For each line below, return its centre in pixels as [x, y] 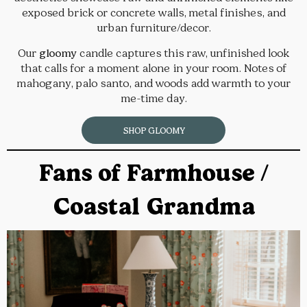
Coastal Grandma [153, 207]
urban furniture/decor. [153, 27]
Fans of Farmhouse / [153, 173]
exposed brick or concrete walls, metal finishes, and [153, 12]
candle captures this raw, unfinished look [183, 53]
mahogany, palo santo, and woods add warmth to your [153, 83]
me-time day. [153, 98]
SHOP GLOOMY [153, 130]
